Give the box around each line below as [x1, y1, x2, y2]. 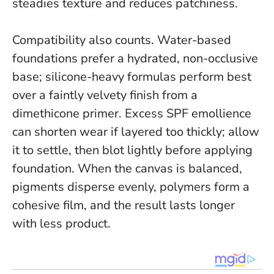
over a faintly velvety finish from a [12, 87, 198, 104]
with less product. [12, 215, 111, 232]
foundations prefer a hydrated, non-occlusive [12, 50, 258, 67]
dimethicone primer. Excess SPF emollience [12, 105, 251, 122]
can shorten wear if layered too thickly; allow [12, 124, 259, 141]
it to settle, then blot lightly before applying [12, 142, 253, 159]
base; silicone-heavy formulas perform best [12, 68, 251, 86]
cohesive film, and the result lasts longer [12, 197, 235, 214]
